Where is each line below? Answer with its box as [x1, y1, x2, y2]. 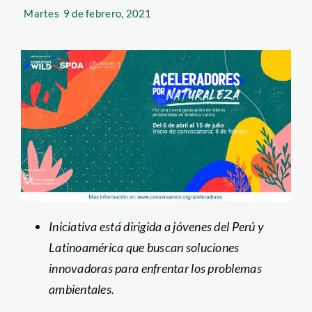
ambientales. [48, 281, 115, 297]
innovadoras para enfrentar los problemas [48, 260, 262, 276]
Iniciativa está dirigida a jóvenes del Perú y [48, 219, 265, 235]
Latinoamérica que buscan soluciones [48, 240, 240, 256]
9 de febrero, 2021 [63, 6, 152, 19]
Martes [24, 6, 59, 19]
